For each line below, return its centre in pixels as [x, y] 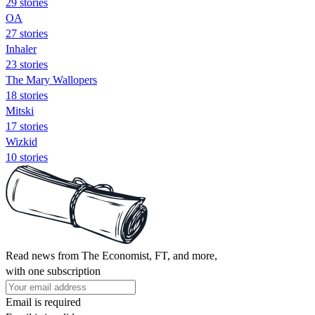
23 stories [27, 64]
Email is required [43, 302]
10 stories [27, 157]
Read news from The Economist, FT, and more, [111, 255]
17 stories [27, 126]
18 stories [27, 95]
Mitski [20, 110]
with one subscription [53, 271]
